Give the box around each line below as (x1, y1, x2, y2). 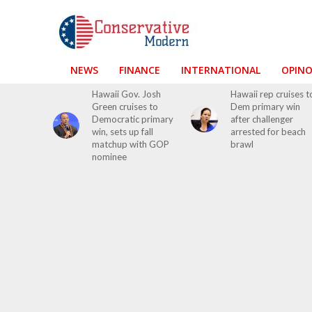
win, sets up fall (92, 126, 154, 137)
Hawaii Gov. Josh (92, 88, 162, 100)
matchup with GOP (92, 139, 170, 150)
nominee (92, 151, 127, 162)
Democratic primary (92, 114, 174, 125)
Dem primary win (230, 101, 300, 112)
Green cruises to (92, 101, 159, 112)
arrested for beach (230, 126, 306, 137)
